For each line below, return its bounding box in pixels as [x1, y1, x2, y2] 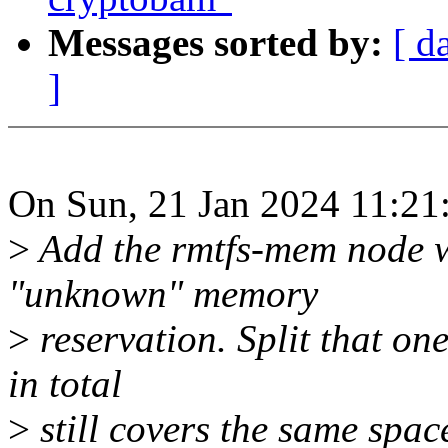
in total [8, 362, 122, 406]
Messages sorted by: [48, 21, 393, 65]
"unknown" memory [8, 272, 318, 316]
